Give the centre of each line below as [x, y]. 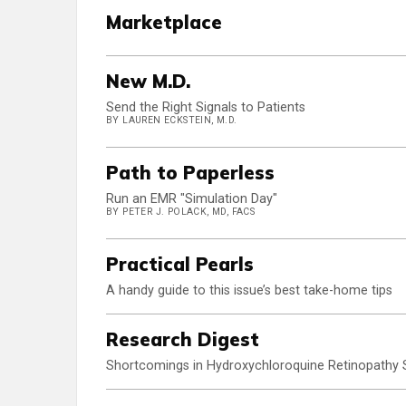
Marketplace [164, 23]
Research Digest [183, 340]
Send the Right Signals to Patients [206, 108]
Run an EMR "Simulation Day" [192, 199]
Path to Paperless [190, 173]
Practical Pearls [180, 265]
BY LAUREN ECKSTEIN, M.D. [172, 121]
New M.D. [148, 82]
